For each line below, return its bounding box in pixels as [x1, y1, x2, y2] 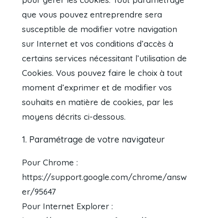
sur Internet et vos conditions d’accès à [22, 38, 174, 49]
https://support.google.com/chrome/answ [22, 172, 187, 182]
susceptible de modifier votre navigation [22, 24, 178, 35]
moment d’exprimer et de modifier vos [22, 82, 172, 93]
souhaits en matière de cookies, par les [22, 97, 174, 108]
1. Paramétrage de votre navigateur [22, 134, 165, 145]
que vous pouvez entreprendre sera [22, 9, 163, 20]
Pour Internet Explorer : [22, 201, 113, 212]
